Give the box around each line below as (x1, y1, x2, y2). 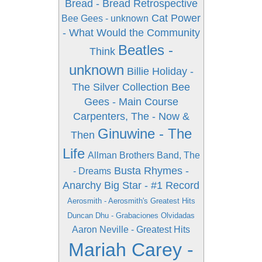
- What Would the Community (62, 27, 200, 39)
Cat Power (151, 12, 201, 24)
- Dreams (73, 166, 111, 176)
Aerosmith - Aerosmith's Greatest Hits (67, 196, 195, 205)
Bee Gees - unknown (61, 13, 149, 23)
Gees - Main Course (84, 96, 178, 108)
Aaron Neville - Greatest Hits (72, 225, 190, 235)
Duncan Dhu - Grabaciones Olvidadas (67, 211, 195, 220)
